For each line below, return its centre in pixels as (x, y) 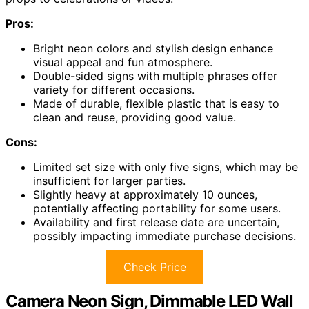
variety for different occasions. (114, 89)
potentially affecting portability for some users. (157, 208)
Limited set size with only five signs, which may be (166, 167)
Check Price (154, 267)
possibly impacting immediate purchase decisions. (165, 236)
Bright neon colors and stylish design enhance (153, 48)
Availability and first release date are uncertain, (156, 222)
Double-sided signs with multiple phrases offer (155, 76)
